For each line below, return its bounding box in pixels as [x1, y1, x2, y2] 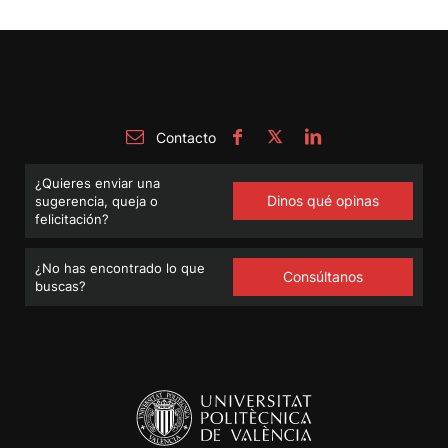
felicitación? [35, 210, 109, 227]
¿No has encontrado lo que [35, 259, 205, 276]
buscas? [35, 277, 86, 294]
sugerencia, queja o [35, 192, 158, 209]
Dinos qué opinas [267, 191, 379, 209]
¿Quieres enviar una [35, 174, 160, 191]
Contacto [152, 128, 216, 146]
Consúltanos [283, 267, 363, 285]
